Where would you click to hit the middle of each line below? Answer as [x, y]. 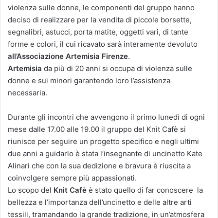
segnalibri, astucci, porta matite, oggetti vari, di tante [98, 32]
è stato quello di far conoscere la [146, 190]
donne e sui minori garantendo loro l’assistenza [89, 80]
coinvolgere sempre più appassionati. [72, 178]
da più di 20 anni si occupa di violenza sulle [118, 68]
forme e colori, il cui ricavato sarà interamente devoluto [103, 44]
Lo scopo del [31, 190]
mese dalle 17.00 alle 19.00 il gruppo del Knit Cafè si [97, 129]
